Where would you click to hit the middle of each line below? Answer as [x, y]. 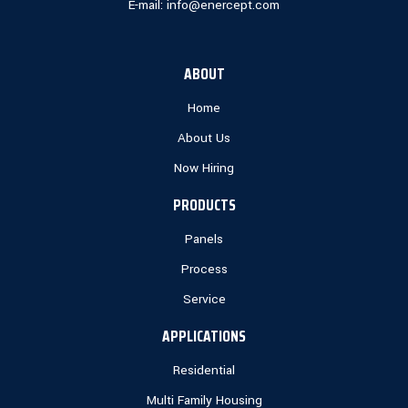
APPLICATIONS [204, 337]
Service [204, 300]
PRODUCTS [204, 205]
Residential [204, 371]
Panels [204, 240]
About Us [204, 138]
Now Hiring [204, 168]
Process [204, 270]
